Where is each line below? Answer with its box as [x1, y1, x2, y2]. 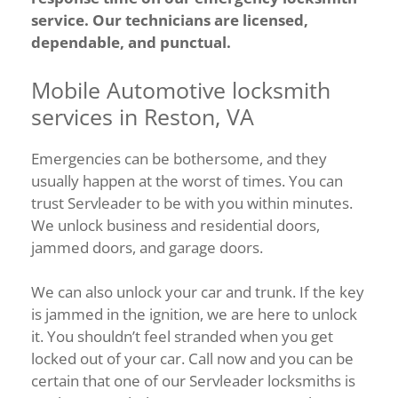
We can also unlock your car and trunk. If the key [31, 282, 364, 302]
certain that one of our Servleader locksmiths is [31, 370, 355, 391]
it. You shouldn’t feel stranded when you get [31, 326, 333, 346]
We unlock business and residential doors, [31, 214, 320, 235]
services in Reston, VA [31, 100, 254, 131]
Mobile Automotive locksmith [31, 74, 330, 105]
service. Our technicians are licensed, [31, 10, 308, 30]
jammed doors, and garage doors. [31, 236, 267, 258]
